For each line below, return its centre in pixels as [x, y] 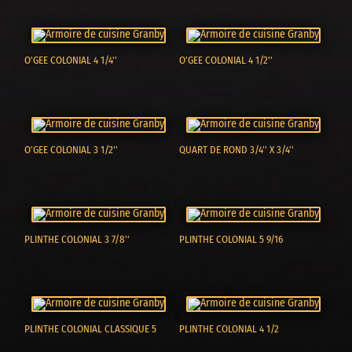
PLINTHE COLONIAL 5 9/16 [231, 240]
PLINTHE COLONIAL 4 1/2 [229, 329]
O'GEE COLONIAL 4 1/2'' [226, 60]
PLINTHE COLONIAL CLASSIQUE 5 [91, 329]
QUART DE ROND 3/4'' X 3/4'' [237, 150]
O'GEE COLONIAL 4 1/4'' [71, 60]
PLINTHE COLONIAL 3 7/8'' [77, 240]
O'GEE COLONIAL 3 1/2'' [71, 150]
